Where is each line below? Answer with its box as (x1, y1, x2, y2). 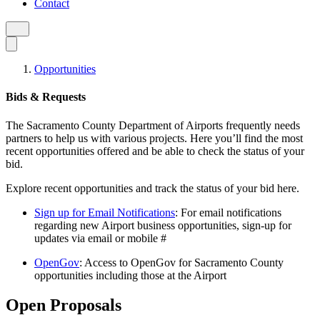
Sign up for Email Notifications (34, 206, 175, 219)
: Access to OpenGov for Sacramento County (79, 256, 284, 269)
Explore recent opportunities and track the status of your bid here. (6, 181, 299, 194)
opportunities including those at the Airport (34, 269, 226, 281)
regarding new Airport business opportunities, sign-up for (34, 219, 291, 231)
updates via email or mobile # (34, 231, 166, 244)
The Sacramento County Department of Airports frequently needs (6, 119, 300, 131)
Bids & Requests (6, 91, 86, 104)
